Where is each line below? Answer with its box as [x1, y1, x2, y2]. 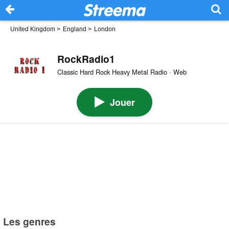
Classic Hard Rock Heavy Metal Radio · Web [57, 67, 187, 77]
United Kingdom [10, 26, 55, 33]
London [94, 26, 116, 33]
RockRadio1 [57, 51, 115, 66]
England [63, 26, 86, 33]
